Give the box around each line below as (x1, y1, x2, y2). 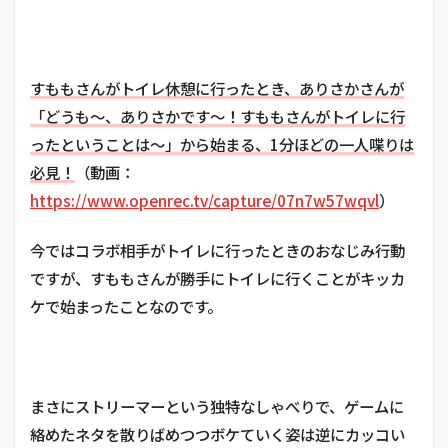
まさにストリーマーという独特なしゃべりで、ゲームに (30, 395, 404, 418)
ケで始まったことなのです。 (30, 295, 222, 318)
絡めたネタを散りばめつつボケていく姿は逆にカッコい (30, 423, 405, 446)
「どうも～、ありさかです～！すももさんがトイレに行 (30, 105, 405, 128)
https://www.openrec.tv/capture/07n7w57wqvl (30, 189, 379, 212)
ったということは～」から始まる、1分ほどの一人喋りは (30, 133, 414, 156)
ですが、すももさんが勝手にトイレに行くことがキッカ (30, 267, 405, 290)
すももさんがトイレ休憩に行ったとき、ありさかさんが (30, 77, 404, 100)
